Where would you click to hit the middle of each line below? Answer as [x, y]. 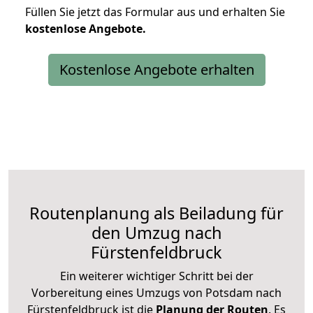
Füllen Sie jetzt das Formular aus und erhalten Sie [155, 12]
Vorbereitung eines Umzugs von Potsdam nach [156, 292]
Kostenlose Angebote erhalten [156, 69]
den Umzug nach [156, 232]
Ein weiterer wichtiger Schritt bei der [156, 276]
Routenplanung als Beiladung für [156, 213]
